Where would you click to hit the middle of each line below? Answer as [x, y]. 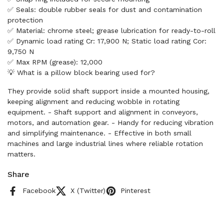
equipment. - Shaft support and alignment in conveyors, [103, 112]
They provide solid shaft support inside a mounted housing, [108, 91]
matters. [21, 154]
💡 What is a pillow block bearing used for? [81, 72]
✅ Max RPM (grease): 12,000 [55, 62]
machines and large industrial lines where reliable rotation [105, 143]
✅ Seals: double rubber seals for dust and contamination [105, 9]
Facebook [39, 190]
